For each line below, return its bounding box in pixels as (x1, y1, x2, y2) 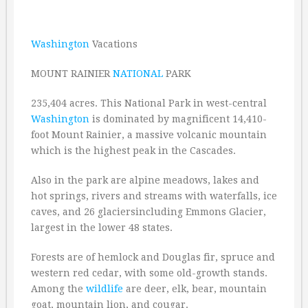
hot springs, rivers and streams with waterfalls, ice (31, 190, 277, 201)
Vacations (89, 38, 137, 49)
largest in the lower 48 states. (31, 222, 173, 233)
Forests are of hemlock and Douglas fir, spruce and (31, 252, 275, 263)
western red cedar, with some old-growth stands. (31, 267, 267, 278)
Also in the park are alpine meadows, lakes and (31, 175, 259, 186)
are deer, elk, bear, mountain (123, 283, 267, 294)
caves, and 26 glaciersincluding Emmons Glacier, (31, 206, 266, 217)
